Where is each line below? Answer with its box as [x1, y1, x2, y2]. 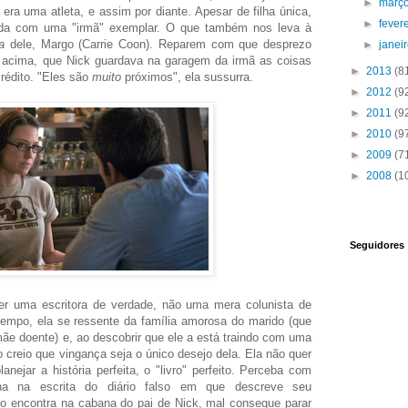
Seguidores [350, 240, 404, 250]
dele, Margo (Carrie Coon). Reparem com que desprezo [5, 36, 312, 51]
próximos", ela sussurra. [121, 69, 253, 84]
